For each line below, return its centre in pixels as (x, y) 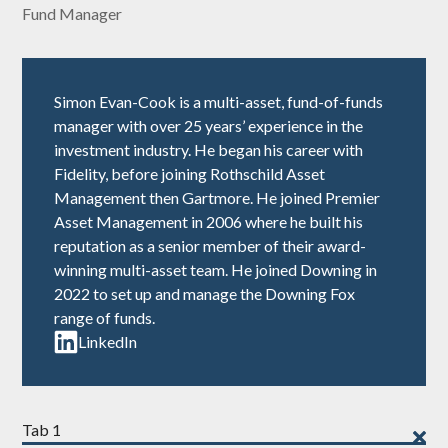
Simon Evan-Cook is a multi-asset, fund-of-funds (219, 102)
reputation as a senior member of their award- (210, 246)
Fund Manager (72, 14)
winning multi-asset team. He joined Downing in (216, 270)
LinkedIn (108, 342)
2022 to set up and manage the (160, 294)
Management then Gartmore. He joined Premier (217, 198)
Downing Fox (310, 294)
